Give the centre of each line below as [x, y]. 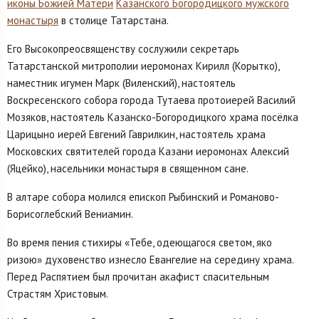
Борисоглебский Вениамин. [70, 214]
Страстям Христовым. [58, 294]
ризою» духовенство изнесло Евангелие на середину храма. [150, 260]
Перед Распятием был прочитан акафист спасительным [138, 277]
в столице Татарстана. [114, 21]
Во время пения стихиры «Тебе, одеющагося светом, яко [140, 243]
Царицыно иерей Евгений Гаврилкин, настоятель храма [136, 135]
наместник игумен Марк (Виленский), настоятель [121, 83]
